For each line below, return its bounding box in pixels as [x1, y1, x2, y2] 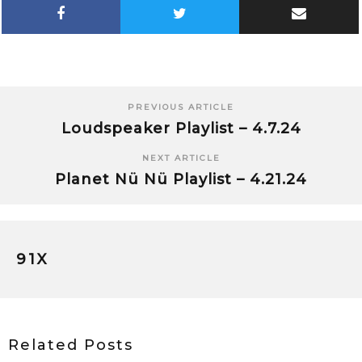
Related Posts [8, 336, 133, 355]
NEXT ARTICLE [141, 153, 221, 164]
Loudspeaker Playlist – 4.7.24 [61, 120, 301, 138]
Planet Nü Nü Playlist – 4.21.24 [55, 170, 307, 189]
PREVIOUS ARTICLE [128, 102, 234, 113]
